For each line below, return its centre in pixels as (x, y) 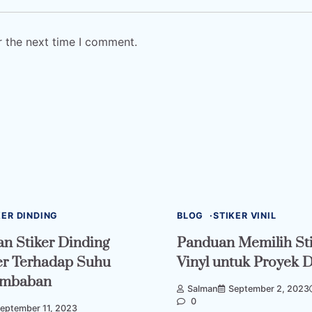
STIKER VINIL (245, 215)
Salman (203, 289)
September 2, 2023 (269, 289)
